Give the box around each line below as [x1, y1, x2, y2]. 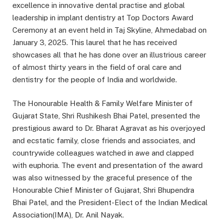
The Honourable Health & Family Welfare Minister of [12, 99, 193, 108]
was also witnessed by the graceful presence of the [12, 173, 192, 182]
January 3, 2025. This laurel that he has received [12, 38, 177, 47]
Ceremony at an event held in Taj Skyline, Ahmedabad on [12, 26, 207, 35]
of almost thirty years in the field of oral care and [12, 63, 181, 72]
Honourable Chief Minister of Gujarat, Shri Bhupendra [12, 186, 194, 195]
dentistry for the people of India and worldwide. [12, 75, 177, 84]
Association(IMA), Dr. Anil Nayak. [12, 211, 124, 220]
